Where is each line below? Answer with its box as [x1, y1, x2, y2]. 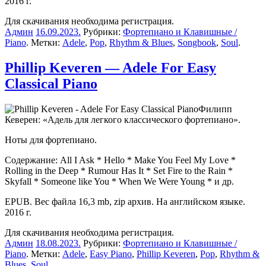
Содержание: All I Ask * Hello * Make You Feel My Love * [5, 154, 236, 165]
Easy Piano [90, 248, 132, 259]
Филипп [198, 103, 232, 114]
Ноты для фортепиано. [5, 134, 97, 145]
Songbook [178, 37, 216, 47]
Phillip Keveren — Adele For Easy [5, 59, 216, 75]
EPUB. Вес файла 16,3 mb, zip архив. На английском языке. [5, 196, 245, 207]
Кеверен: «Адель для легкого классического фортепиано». [5, 114, 240, 125]
